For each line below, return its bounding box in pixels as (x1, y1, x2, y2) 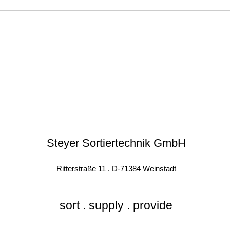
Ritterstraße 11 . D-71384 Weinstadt (56, 164, 176, 173)
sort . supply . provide (60, 199, 172, 212)
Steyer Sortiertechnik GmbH (46, 137, 186, 149)
